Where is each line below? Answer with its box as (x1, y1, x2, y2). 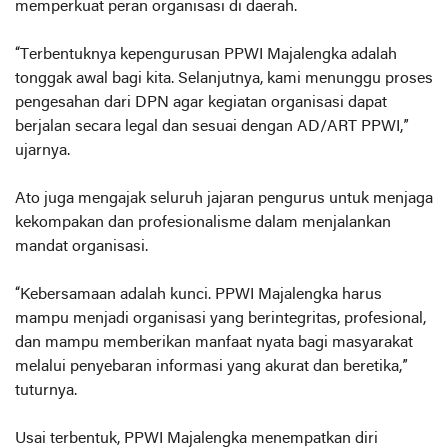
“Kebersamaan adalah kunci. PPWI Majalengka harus (15, 286, 382, 303)
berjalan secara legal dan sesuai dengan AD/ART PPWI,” (15, 118, 409, 135)
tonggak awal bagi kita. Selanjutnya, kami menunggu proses (15, 70, 433, 87)
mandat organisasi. (15, 238, 148, 255)
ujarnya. (15, 142, 70, 159)
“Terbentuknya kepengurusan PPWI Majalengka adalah (15, 46, 397, 63)
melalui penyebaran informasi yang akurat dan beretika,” (15, 358, 408, 375)
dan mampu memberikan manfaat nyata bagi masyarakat (15, 334, 413, 351)
